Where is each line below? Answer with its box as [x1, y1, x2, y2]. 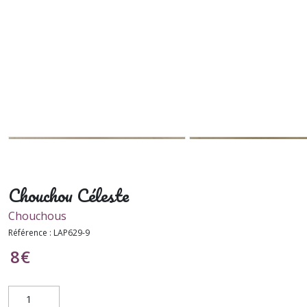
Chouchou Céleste [8, 181, 129, 210]
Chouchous [8, 208, 66, 223]
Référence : [8, 227, 53, 238]
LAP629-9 [53, 227, 90, 238]
